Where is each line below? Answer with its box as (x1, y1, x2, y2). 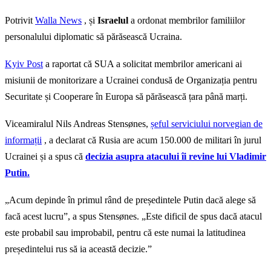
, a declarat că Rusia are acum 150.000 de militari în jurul (42, 135, 261, 146)
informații (5, 135, 42, 146)
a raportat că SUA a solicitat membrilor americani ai (43, 59, 242, 70)
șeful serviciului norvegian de (151, 119, 263, 129)
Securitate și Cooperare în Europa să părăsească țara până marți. (5, 91, 247, 102)
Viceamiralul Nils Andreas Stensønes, (5, 119, 151, 129)
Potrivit (5, 15, 35, 26)
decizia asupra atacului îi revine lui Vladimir (85, 151, 266, 162)
